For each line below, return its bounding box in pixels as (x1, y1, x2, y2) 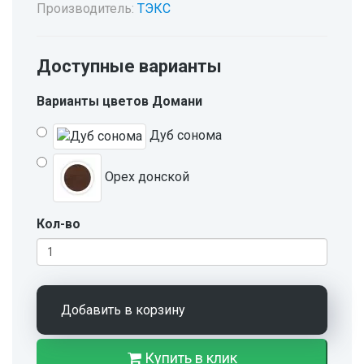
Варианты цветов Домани (37, 93, 202, 110)
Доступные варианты (37, 56, 222, 77)
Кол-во (37, 216, 80, 232)
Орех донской (102, 169, 189, 185)
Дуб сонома (146, 128, 222, 144)
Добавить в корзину (61, 302, 185, 318)
